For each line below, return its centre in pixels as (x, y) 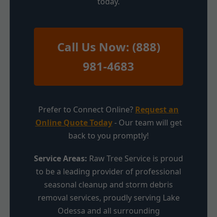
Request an (157, 109)
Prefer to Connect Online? (87, 109)
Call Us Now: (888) (108, 46)
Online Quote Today (74, 122)
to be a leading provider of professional (108, 171)
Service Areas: (61, 158)
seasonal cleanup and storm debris (108, 184)
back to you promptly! (108, 135)
